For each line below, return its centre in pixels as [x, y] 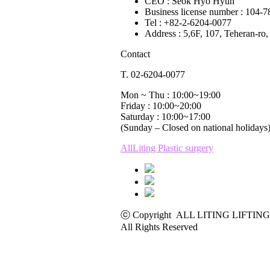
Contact [135, 54]
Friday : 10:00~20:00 [161, 106]
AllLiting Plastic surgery [167, 148]
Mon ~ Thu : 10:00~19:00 [171, 95]
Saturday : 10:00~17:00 [165, 117]
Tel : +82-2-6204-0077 [188, 23]
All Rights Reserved [159, 227]
